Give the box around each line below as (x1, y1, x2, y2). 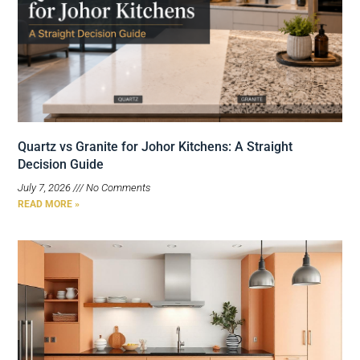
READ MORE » (18, 198, 80, 211)
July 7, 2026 (18, 182, 73, 194)
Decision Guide (18, 157, 104, 173)
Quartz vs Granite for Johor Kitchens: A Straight (18, 139, 292, 155)
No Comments (84, 182, 150, 194)
